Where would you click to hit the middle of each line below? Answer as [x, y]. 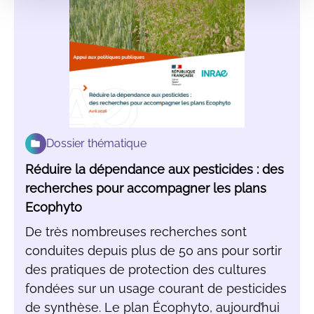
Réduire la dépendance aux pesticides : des [155, 170]
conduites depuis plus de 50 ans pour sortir [153, 251]
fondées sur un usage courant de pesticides [156, 289]
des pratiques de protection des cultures [146, 270]
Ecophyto [54, 207]
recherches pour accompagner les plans [146, 189]
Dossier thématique [96, 144]
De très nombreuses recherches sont [136, 232]
